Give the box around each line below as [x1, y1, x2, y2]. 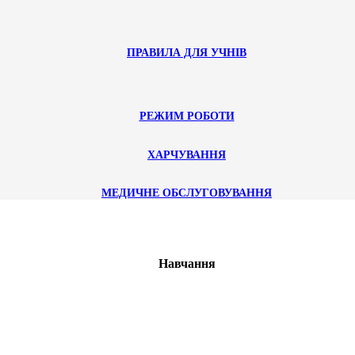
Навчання [158, 257, 216, 271]
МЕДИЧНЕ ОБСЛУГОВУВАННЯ [101, 187, 272, 200]
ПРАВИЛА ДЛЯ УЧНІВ [127, 46, 246, 59]
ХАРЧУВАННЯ [147, 148, 226, 161]
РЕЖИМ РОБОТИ [139, 110, 235, 123]
